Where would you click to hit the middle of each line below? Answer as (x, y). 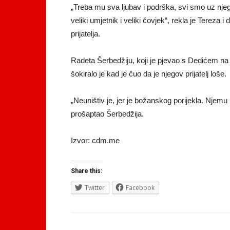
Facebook (140, 188)
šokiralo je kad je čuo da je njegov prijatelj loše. (149, 74)
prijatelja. (85, 34)
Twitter (95, 188)
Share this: (87, 171)
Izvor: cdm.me (95, 140)
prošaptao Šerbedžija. (107, 114)
